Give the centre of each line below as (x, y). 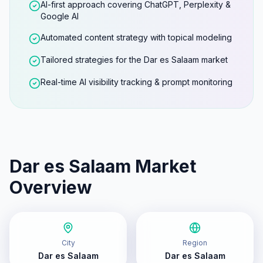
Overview (51, 187)
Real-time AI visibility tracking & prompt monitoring (136, 82)
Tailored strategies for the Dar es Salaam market (134, 60)
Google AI (60, 16)
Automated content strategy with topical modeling (136, 37)
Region (195, 243)
